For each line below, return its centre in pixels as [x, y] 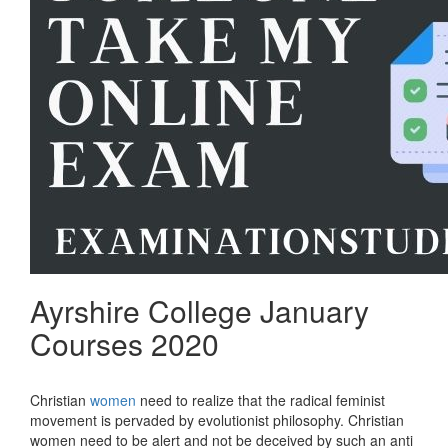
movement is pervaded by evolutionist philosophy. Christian [217, 420]
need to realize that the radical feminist [260, 400]
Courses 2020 [124, 343]
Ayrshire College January [199, 310]
